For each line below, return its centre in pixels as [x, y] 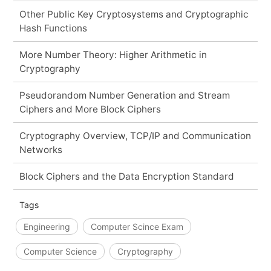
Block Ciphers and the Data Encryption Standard [126, 176]
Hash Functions [53, 28]
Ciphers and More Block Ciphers [90, 109]
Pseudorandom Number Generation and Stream [124, 95]
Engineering [47, 226]
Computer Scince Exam [137, 226]
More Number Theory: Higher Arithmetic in [113, 54]
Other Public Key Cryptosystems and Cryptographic [134, 14]
